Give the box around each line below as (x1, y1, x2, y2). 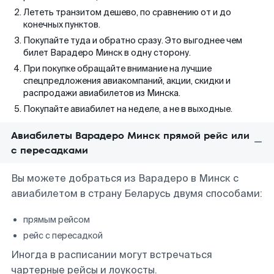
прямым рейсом (23, 214, 90, 225)
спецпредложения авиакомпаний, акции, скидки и (23, 75, 231, 86)
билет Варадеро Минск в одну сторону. (23, 47, 191, 58)
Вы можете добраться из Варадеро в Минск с (11, 172, 239, 185)
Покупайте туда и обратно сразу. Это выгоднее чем (23, 35, 242, 46)
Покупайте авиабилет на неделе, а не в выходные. (23, 103, 232, 114)
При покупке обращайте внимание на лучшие (23, 63, 212, 74)
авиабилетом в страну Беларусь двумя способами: (11, 187, 262, 200)
